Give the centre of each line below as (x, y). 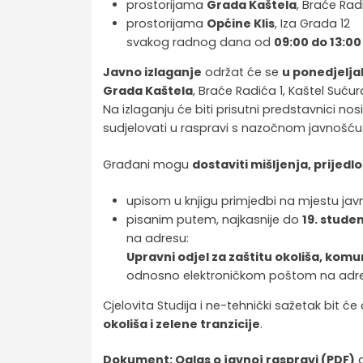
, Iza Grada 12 (312, 23)
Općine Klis (240, 23)
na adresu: (157, 238)
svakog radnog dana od (200, 42)
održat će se (242, 73)
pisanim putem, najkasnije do (214, 219)
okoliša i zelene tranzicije (182, 324)
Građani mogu (148, 164)
